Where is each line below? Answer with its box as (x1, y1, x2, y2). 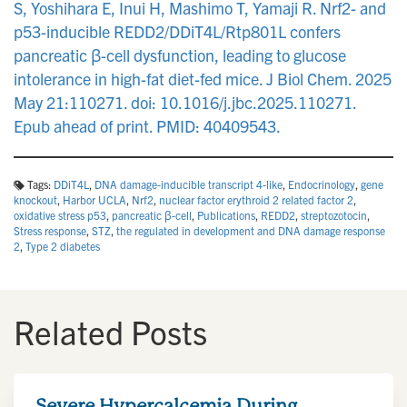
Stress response (14, 223, 86, 237)
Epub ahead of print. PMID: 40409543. (14, 115, 281, 136)
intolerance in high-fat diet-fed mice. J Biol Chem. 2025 (14, 68, 392, 89)
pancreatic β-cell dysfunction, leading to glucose (14, 45, 346, 65)
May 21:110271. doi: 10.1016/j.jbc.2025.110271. (14, 92, 356, 113)
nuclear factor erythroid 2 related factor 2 (159, 193, 353, 206)
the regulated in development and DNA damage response (116, 223, 385, 237)
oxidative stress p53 (14, 208, 106, 222)
